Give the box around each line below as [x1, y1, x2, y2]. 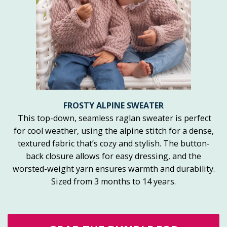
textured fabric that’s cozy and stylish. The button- [17, 138, 210, 149]
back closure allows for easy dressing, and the [26, 150, 201, 162]
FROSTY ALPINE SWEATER [63, 100, 164, 111]
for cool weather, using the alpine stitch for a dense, [13, 125, 214, 137]
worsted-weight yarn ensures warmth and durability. [12, 163, 215, 175]
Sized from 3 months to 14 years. [51, 176, 176, 187]
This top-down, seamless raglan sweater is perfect [16, 112, 211, 124]
